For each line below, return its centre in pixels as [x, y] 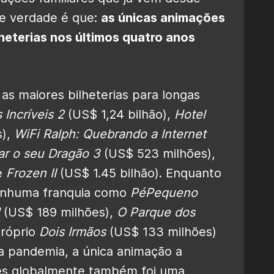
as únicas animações [163, 17]
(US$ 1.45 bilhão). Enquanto [139, 173]
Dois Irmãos [72, 231]
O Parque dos [156, 212]
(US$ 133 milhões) [161, 231]
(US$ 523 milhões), [158, 153]
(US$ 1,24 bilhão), [119, 114]
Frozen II [31, 173]
